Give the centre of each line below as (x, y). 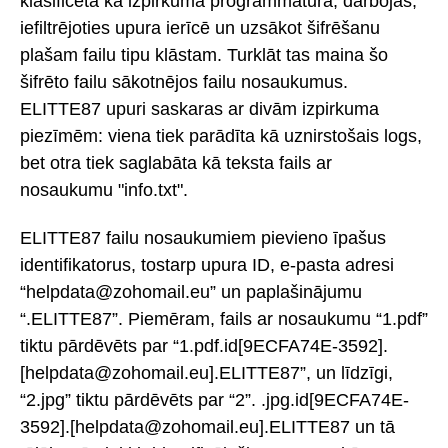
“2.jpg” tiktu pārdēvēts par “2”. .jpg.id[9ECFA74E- (214, 400)
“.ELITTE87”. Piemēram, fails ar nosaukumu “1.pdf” (224, 319)
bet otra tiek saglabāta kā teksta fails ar (176, 162)
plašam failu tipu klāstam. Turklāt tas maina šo (204, 54)
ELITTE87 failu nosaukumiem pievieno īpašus (203, 238)
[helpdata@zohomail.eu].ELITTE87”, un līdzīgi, (206, 373)
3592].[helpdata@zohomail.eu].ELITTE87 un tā (207, 427)
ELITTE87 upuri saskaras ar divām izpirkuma (199, 108)
